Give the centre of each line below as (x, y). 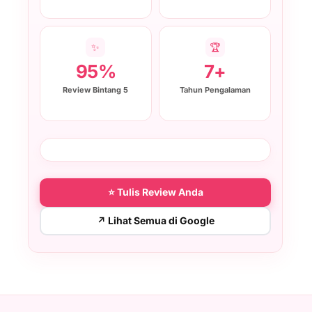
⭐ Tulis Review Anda (155, 192)
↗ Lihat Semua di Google (155, 221)
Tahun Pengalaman (215, 89)
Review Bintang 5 (96, 89)
